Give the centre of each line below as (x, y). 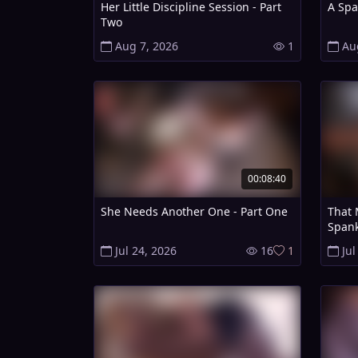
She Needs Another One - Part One (194, 212)
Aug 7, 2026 (147, 46)
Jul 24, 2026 (146, 251)
